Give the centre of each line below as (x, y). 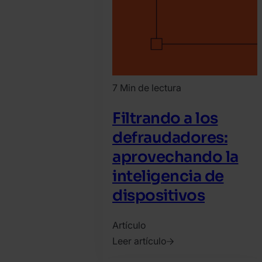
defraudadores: (170, 137)
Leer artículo (139, 241)
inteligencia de (168, 176)
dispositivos (158, 195)
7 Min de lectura (147, 88)
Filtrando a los (165, 118)
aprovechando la (175, 157)
